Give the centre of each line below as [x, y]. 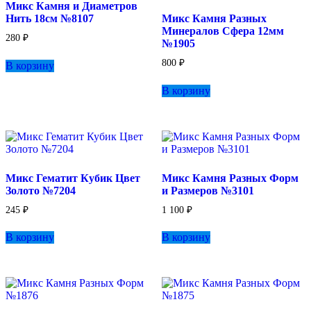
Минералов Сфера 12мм [222, 31]
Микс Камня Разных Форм [230, 178]
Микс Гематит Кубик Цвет [73, 178]
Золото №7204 [41, 190]
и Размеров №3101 [208, 190]
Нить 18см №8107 [50, 18]
